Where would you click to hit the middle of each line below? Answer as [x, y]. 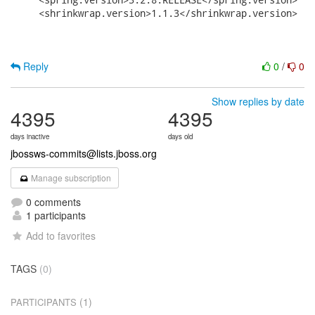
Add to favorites [61, 236]
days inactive [30, 136]
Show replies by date [258, 101]
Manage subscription [70, 178]
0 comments [52, 202]
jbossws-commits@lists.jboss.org [84, 153]
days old [180, 136]
